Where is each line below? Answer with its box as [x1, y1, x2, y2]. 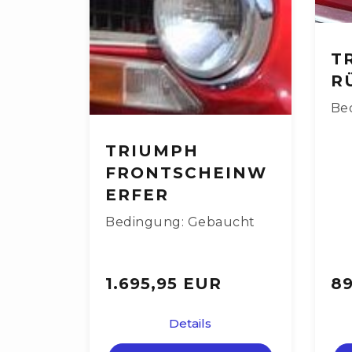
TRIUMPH [105, 141, 199, 161]
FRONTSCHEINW [105, 163, 267, 183]
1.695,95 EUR [105, 274, 222, 294]
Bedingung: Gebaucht [105, 214, 255, 230]
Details [169, 316, 212, 332]
